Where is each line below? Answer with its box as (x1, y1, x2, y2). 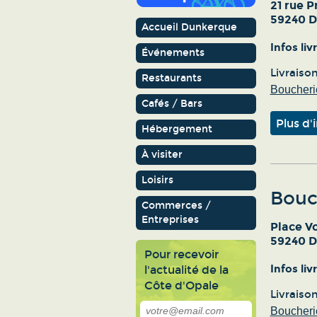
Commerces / (141, 200, 211, 212)
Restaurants (141, 72, 202, 84)
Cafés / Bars (141, 98, 202, 110)
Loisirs (141, 174, 173, 186)
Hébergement (141, 123, 212, 135)
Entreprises (141, 214, 199, 226)
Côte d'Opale (144, 279, 219, 292)
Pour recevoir (144, 248, 219, 261)
